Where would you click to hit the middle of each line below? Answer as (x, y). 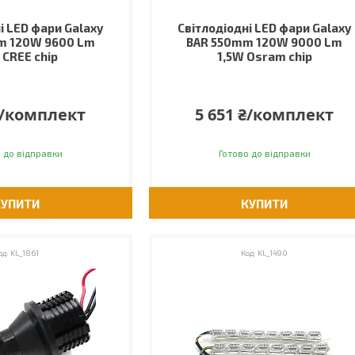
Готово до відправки (264, 153)
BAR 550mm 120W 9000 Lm (265, 42)
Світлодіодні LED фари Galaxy (265, 28)
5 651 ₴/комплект (265, 115)
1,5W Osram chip (264, 56)
